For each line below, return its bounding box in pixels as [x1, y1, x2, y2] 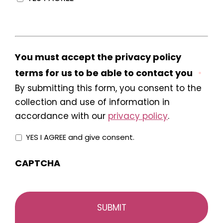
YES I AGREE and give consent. [26, 131, 134, 142]
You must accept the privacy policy [15, 50, 181, 63]
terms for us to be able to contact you [15, 66, 193, 79]
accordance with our [15, 110, 108, 122]
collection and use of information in [15, 96, 170, 108]
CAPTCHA [15, 156, 60, 169]
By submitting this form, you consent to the [15, 82, 202, 94]
